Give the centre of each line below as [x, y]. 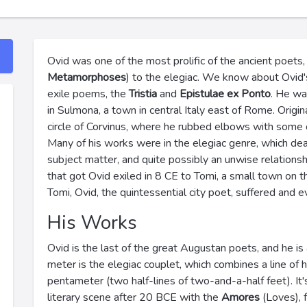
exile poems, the [88, 94]
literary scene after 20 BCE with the [134, 297]
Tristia [143, 94]
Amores [241, 297]
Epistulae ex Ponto [225, 94]
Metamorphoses [87, 77]
